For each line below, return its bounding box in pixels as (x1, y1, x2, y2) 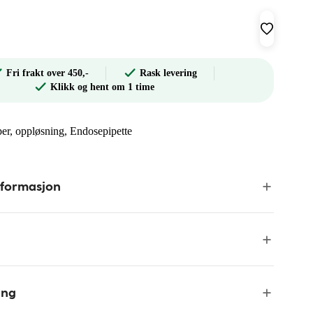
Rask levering (140, 68, 197, 78)
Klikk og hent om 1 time (50, 82, 154, 92)
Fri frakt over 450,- (6, 68, 89, 78)
